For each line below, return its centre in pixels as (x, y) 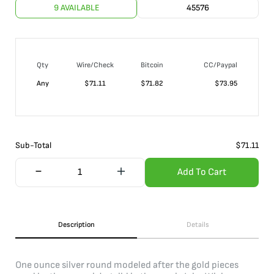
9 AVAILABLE (76, 7)
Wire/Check (95, 65)
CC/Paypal (220, 65)
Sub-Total (33, 145)
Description (76, 224)
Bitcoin (152, 65)
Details (198, 224)
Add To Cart (202, 172)
